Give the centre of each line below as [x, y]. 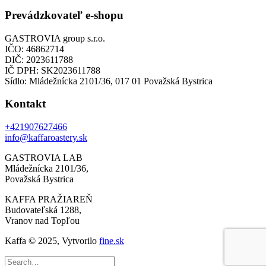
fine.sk [112, 241]
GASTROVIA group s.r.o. [55, 38]
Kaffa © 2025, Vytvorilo [52, 241]
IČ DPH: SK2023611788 [53, 70]
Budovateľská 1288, [43, 210]
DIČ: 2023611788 [39, 59]
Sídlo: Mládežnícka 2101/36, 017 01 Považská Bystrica [109, 81]
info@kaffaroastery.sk [46, 138]
